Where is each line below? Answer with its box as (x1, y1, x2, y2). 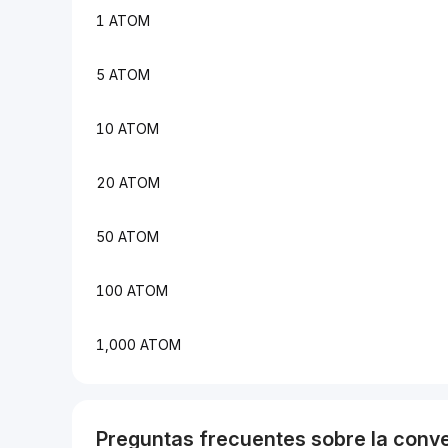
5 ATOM (96, 66, 150, 83)
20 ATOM (96, 174, 160, 191)
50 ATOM (96, 228, 159, 245)
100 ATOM (96, 282, 168, 299)
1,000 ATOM (96, 336, 181, 353)
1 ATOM (96, 12, 150, 29)
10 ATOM (96, 120, 159, 137)
